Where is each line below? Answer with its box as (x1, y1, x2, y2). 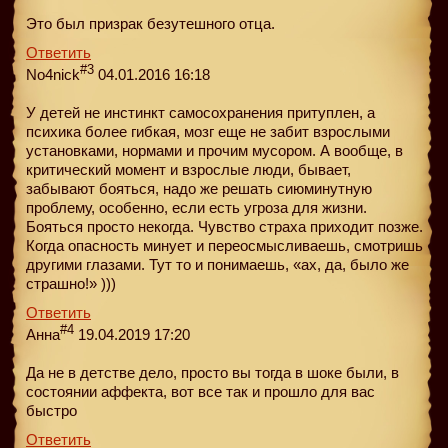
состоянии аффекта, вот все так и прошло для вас (26, 382, 375, 400)
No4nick (26, 65, 80, 83)
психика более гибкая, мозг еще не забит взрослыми (26, 122, 390, 140)
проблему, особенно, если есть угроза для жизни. (26, 198, 367, 216)
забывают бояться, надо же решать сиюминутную (26, 179, 372, 197)
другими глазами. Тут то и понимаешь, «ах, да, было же (26, 255, 409, 273)
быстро (26, 401, 77, 419)
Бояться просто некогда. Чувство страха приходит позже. (26, 217, 423, 235)
